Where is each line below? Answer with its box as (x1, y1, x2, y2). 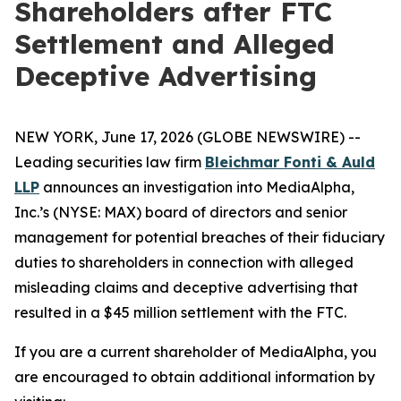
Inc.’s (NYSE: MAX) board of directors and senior (14, 203, 347, 221)
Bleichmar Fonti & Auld (205, 153, 375, 171)
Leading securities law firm (14, 153, 205, 171)
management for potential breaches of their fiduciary (14, 228, 385, 246)
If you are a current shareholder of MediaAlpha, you (14, 343, 377, 361)
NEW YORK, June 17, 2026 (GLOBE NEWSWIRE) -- (14, 128, 361, 146)
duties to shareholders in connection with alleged (14, 253, 354, 271)
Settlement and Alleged (14, 27, 335, 61)
